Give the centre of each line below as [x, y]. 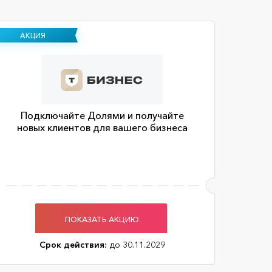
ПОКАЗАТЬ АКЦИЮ [102, 219]
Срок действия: [73, 245]
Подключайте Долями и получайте [102, 115]
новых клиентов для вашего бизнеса [102, 127]
